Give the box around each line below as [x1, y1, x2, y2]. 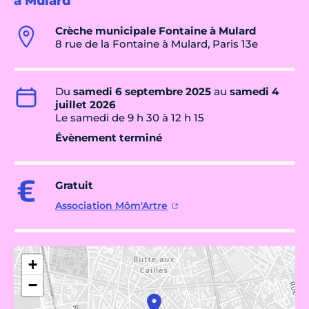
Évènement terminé [55, 131, 162, 145]
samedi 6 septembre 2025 [73, 85, 211, 99]
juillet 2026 [55, 98, 116, 112]
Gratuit [55, 179, 93, 192]
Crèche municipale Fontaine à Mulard [55, 24, 256, 38]
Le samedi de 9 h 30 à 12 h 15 [55, 111, 204, 125]
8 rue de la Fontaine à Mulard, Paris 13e [55, 37, 258, 51]
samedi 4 [230, 85, 279, 99]
